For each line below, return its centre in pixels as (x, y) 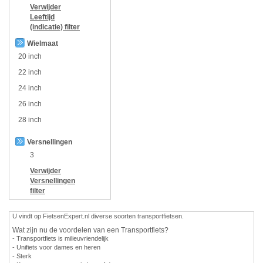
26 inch (30, 104)
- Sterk (22, 256)
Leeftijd (42, 17)
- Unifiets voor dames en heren (56, 247)
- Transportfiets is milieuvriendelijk (60, 238)
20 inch (30, 56)
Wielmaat (43, 43)
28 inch (30, 119)
